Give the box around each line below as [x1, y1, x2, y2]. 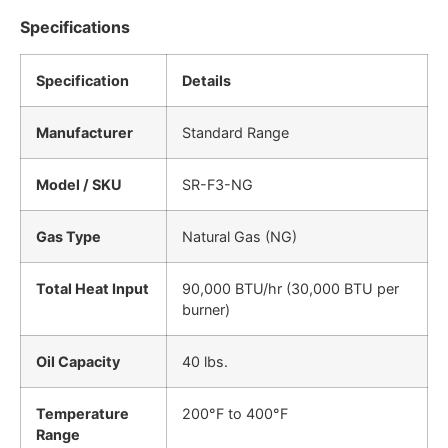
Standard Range [182, 123, 289, 141]
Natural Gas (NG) [182, 227, 297, 245]
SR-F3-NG [182, 175, 253, 193]
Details [182, 71, 231, 89]
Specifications [20, 17, 130, 38]
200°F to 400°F [182, 404, 288, 422]
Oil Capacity [36, 352, 120, 370]
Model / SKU [36, 175, 122, 193]
